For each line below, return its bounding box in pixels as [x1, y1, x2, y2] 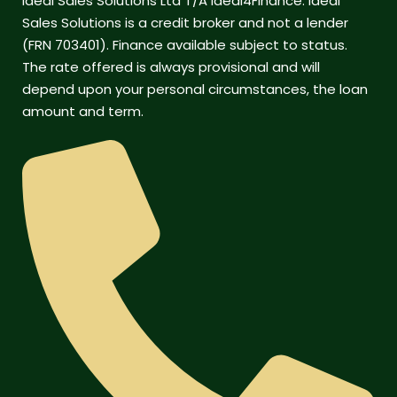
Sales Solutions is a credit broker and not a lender [22, 12, 348, 32]
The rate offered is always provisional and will [22, 57, 320, 76]
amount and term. [22, 101, 144, 121]
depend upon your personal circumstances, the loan [22, 79, 368, 98]
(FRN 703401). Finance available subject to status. [22, 35, 347, 54]
